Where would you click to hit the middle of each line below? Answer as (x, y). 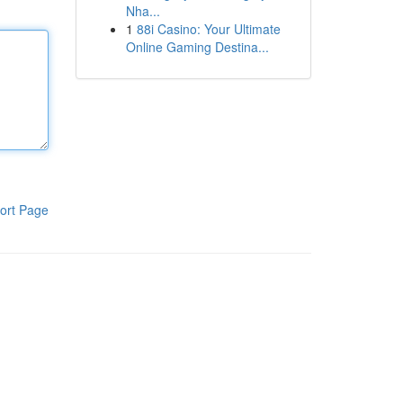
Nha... (143, 11)
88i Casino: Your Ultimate (208, 29)
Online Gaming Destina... (197, 47)
